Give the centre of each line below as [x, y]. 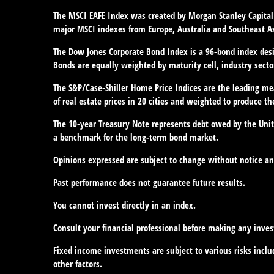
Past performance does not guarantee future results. [149, 182]
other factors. [78, 263]
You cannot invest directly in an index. [124, 205]
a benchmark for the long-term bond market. [136, 137]
